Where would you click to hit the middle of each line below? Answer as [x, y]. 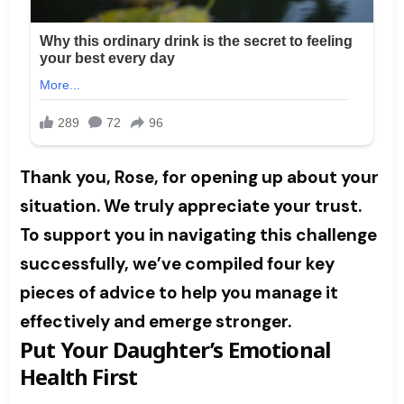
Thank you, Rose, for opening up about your [199, 178]
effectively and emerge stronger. [156, 322]
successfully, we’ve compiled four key [177, 264]
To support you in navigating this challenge [198, 235]
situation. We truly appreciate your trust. [191, 207]
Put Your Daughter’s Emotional [175, 350]
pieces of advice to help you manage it [179, 293]
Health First [79, 377]
